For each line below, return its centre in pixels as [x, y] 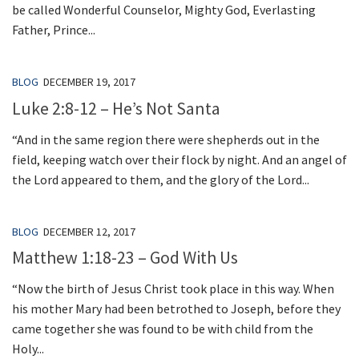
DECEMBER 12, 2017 [89, 231]
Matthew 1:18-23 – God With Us [125, 257]
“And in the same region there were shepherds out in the [166, 139]
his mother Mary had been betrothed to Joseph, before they [176, 308]
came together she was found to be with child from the [163, 328]
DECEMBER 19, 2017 [89, 82]
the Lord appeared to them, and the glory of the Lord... [161, 179]
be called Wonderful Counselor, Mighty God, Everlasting [164, 10]
